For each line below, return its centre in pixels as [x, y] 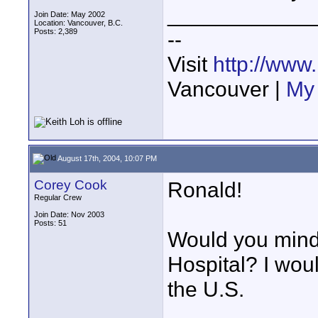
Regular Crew [58, 197]
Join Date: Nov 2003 [69, 214]
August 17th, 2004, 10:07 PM [106, 158]
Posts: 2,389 [56, 31]
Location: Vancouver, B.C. [78, 23]
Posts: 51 [50, 223]
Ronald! [205, 190]
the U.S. [206, 289]
